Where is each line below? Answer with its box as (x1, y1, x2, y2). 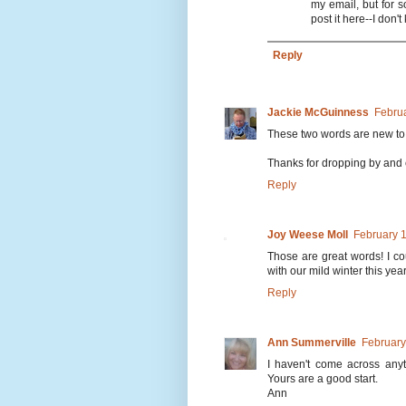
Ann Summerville (267, 335, 356, 349)
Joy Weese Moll (267, 227, 348, 241)
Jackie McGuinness (267, 105, 369, 119)
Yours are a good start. (267, 372, 378, 385)
